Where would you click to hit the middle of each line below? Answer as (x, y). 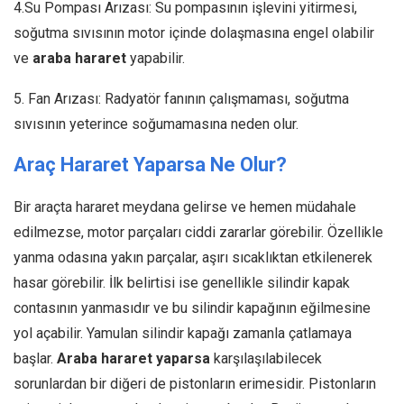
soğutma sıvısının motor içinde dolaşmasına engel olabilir (194, 33)
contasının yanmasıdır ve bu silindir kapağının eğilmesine (192, 308)
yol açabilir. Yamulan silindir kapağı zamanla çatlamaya (183, 334)
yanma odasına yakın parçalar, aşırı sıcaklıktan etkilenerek (193, 258)
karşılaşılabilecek (266, 359)
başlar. (35, 359)
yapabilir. (156, 59)
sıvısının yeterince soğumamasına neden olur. (156, 124)
